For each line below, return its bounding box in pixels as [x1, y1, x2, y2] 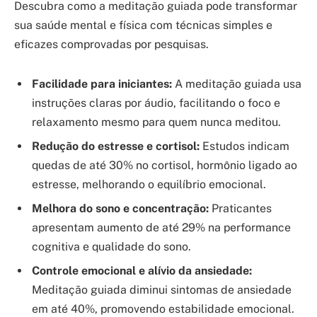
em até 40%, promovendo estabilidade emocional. [32, 301, 294, 316]
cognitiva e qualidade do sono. [32, 239, 191, 253]
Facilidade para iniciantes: [32, 76, 172, 91]
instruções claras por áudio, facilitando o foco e [32, 96, 280, 110]
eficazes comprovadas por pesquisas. [14, 38, 209, 52]
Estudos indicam [200, 139, 289, 153]
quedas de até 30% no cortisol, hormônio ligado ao [32, 158, 297, 172]
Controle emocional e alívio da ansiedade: [32, 263, 252, 277]
